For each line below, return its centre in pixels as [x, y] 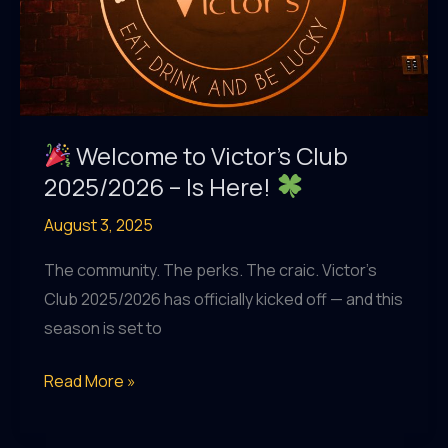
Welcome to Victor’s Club [210, 155]
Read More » [90, 381]
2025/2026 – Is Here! [160, 186]
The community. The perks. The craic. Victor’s [210, 270]
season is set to [103, 328]
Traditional [81, 20]
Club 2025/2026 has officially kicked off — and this [223, 299]
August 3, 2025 [98, 224]
